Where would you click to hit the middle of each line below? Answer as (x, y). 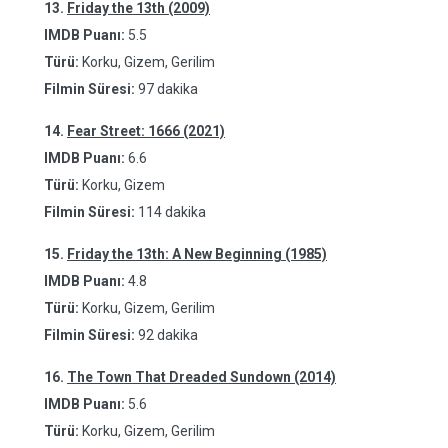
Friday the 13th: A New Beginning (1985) (197, 254)
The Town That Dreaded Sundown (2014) (201, 377)
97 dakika (168, 89)
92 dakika (168, 335)
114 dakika (172, 212)
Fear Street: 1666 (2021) (146, 131)
